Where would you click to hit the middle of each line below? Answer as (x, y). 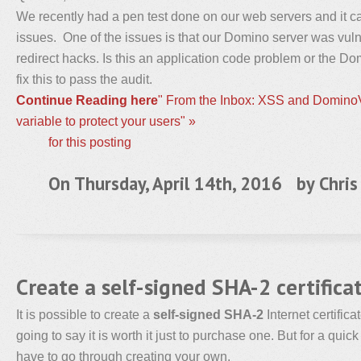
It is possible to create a (85, 314)
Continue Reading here (87, 100)
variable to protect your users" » (106, 121)
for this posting (90, 142)
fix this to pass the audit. (84, 79)
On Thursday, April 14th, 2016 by (184, 183)
